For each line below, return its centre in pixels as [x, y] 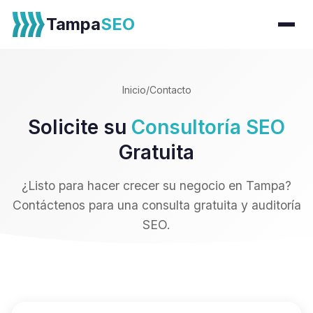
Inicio [134, 90]
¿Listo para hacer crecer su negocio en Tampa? [156, 185]
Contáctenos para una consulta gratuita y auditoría [156, 205]
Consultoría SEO [208, 127]
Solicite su [80, 127]
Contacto [170, 90]
